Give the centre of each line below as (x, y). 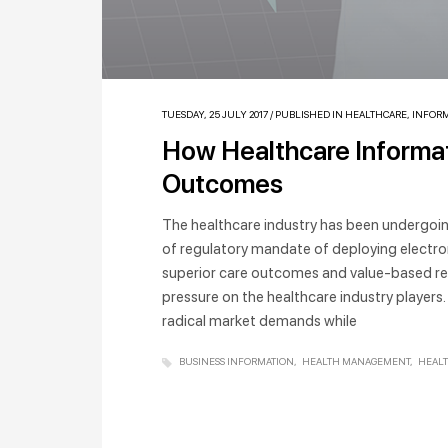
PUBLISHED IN (309, 114)
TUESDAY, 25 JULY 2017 (215, 114)
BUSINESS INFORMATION (236, 361)
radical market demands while (259, 321)
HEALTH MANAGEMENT (356, 361)
